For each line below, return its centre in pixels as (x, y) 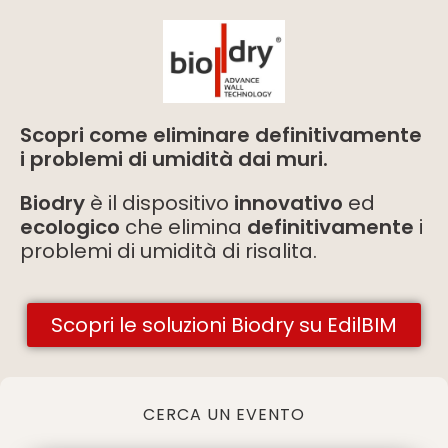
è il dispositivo (159, 202)
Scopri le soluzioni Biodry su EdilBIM (224, 324)
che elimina (183, 226)
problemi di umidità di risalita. (168, 250)
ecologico (70, 226)
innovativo (288, 202)
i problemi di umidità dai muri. (174, 158)
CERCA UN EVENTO (224, 414)
